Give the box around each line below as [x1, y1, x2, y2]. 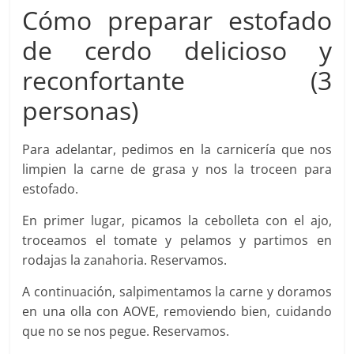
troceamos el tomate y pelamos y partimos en [22, 231, 332, 249]
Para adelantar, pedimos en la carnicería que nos [22, 140, 332, 158]
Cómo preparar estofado [22, 2, 332, 37]
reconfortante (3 [22, 62, 332, 97]
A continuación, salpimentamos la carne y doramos [22, 282, 332, 300]
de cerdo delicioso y [22, 32, 332, 67]
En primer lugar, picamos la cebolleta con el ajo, [22, 211, 332, 229]
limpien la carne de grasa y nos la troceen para [22, 160, 332, 178]
